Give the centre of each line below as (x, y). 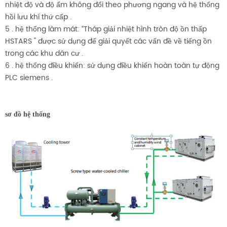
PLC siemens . (29, 78)
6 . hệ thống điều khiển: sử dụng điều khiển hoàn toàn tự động (112, 65)
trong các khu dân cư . (44, 53)
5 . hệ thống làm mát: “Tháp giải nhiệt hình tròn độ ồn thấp (106, 29)
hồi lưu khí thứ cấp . (38, 17)
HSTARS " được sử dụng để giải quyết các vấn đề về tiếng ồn (108, 41)
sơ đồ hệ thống (28, 114)
